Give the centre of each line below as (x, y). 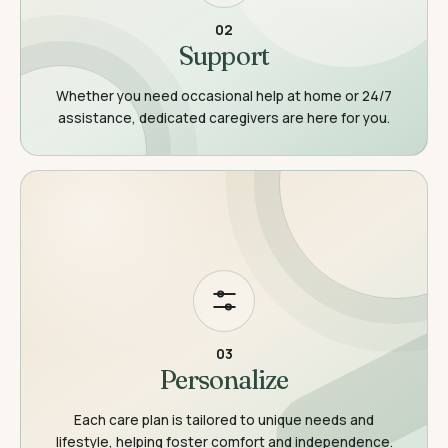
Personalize (224, 379)
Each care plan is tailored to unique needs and (224, 419)
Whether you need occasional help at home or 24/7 (224, 95)
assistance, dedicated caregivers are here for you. (224, 117)
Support (224, 55)
